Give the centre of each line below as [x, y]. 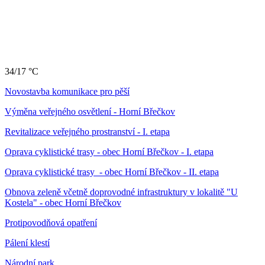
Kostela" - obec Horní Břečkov [63, 202]
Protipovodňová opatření [51, 222]
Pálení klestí [27, 243]
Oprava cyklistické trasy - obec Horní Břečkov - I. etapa [109, 151]
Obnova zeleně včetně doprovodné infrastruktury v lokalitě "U [121, 192]
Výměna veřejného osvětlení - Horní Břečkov [90, 111]
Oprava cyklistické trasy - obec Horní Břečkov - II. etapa [112, 172]
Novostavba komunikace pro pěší [67, 91]
